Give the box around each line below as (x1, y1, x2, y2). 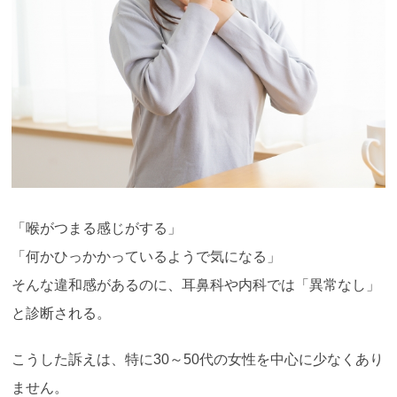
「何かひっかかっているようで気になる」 (12, 249, 282, 265)
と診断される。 (12, 306, 112, 322)
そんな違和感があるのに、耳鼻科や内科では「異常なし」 (12, 277, 381, 293)
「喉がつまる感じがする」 (12, 221, 183, 237)
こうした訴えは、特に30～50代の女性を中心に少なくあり (12, 352, 385, 368)
